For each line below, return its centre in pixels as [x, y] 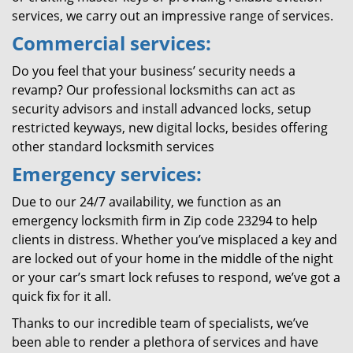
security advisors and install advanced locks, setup [162, 109]
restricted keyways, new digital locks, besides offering [170, 128]
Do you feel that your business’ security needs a [154, 71]
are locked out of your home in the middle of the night [173, 258]
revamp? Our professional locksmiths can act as [154, 90]
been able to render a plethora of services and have [165, 342]
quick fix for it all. [61, 296]
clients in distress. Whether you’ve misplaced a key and [175, 240]
